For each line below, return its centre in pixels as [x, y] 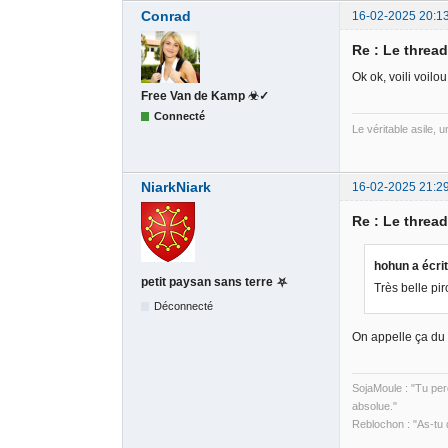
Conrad [166, 15]
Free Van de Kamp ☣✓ [205, 95]
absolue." [374, 406]
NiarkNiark [176, 186]
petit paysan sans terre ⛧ [214, 281]
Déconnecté [184, 305]
